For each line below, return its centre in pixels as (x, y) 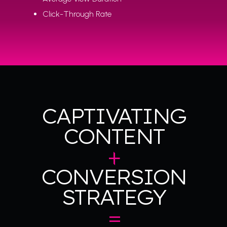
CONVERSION (113, 177)
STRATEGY (113, 197)
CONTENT (113, 137)
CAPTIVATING (113, 116)
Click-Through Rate (77, 14)
